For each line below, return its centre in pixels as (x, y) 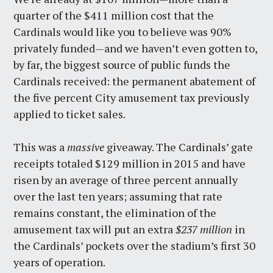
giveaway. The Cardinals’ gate (179, 147)
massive (86, 147)
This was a (41, 147)
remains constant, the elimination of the (115, 212)
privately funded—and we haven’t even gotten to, (136, 48)
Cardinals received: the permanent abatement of (135, 81)
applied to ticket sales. (70, 114)
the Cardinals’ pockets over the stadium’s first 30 (135, 245)
